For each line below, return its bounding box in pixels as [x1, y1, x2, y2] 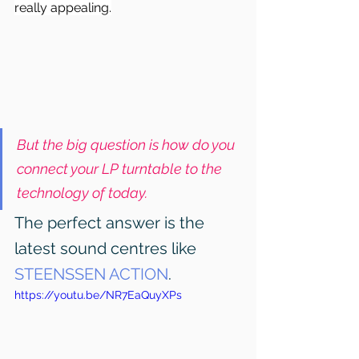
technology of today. [17, 184, 147, 202]
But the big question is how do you [17, 136, 238, 154]
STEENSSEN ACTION [14, 264, 168, 284]
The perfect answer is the [14, 213, 208, 233]
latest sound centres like [14, 239, 200, 259]
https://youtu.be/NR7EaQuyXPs [14, 288, 182, 302]
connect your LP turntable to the [17, 160, 225, 178]
